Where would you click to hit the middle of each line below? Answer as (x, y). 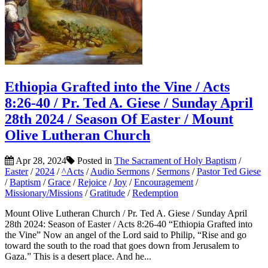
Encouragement (164, 182)
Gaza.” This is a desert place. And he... (78, 256)
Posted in (95, 160)
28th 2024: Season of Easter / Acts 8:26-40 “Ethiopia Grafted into (129, 224)
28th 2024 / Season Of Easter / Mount (119, 119)
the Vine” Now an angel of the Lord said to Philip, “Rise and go (126, 234)
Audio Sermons (120, 171)
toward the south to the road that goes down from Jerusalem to (122, 245)
